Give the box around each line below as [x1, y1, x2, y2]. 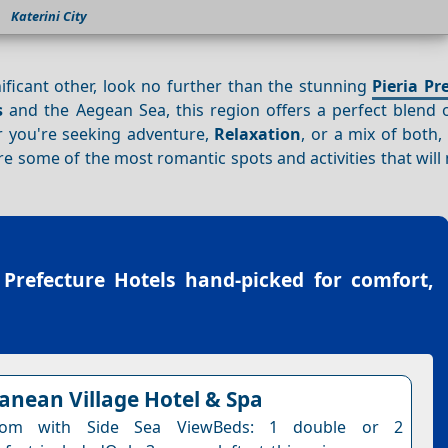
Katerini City [11, 7, 87, 26]
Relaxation [214, 122, 302, 145]
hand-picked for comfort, [176, 266, 434, 294]
